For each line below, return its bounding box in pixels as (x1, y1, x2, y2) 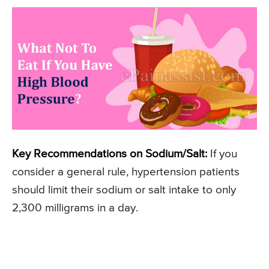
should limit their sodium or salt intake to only (12, 184, 236, 196)
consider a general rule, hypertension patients (12, 166, 240, 178)
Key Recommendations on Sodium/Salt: (12, 148, 207, 160)
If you (207, 148, 237, 160)
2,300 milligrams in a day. (12, 202, 138, 214)
